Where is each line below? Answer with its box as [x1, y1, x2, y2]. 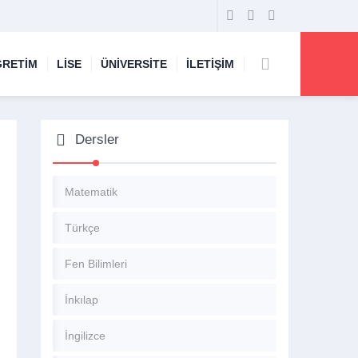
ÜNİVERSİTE [101, 58, 167, 70]
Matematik [65, 185, 117, 198]
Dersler [75, 132, 119, 147]
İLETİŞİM [186, 58, 234, 70]
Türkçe [65, 221, 100, 234]
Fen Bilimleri [65, 257, 127, 270]
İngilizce [65, 329, 105, 342]
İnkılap [65, 293, 98, 306]
